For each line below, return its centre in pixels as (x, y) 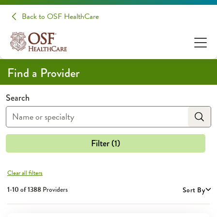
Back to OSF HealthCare (60, 16)
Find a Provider (43, 73)
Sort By (194, 190)
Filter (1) (106, 143)
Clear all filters (25, 173)
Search (18, 98)
